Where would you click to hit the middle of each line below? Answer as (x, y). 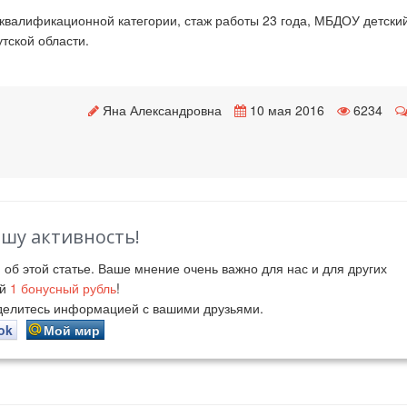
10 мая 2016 (286, 110)
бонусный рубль (67, 288)
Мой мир (72, 330)
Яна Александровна (163, 110)
